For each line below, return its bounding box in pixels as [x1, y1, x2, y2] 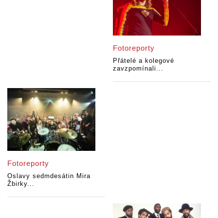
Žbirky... [7, 180, 35, 188]
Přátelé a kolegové [113, 57, 175, 65]
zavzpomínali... [113, 65, 164, 73]
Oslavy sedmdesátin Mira [7, 172, 91, 180]
